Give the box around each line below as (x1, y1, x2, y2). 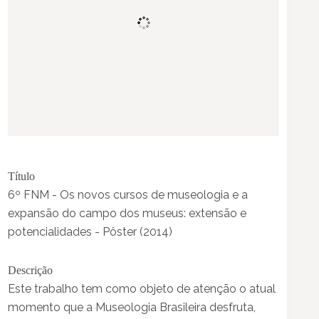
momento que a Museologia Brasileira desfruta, (8, 300, 256, 314)
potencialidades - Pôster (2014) (8, 224, 173, 239)
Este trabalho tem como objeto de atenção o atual (8, 281, 276, 296)
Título (8, 169, 36, 182)
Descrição (8, 263, 53, 276)
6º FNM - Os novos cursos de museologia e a (8, 187, 249, 202)
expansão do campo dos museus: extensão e (8, 206, 247, 220)
